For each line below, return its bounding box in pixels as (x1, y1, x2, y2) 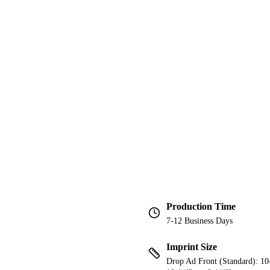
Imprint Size (166, 242, 217, 253)
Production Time (166, 201, 236, 212)
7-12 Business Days (166, 216, 233, 226)
